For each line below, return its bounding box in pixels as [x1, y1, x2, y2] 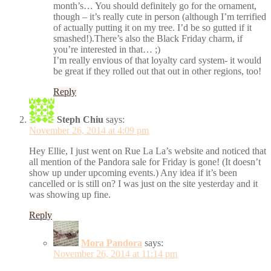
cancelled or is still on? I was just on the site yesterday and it [29, 178, 258, 189]
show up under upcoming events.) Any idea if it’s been [29, 167, 237, 178]
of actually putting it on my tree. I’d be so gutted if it [53, 22, 252, 33]
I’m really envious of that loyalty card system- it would [53, 54, 261, 65]
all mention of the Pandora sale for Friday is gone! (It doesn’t [29, 156, 261, 167]
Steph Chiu [57, 114, 103, 125]
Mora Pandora [81, 237, 142, 248]
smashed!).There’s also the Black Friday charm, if [53, 33, 243, 44]
